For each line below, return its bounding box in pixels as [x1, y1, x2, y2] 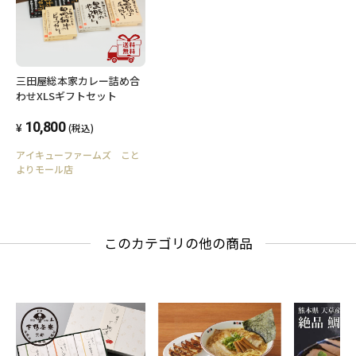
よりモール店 [16, 161, 73, 176]
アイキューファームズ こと [16, 147, 140, 161]
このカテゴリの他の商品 [103, 233, 253, 253]
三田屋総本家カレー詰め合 [16, 72, 140, 88]
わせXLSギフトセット [16, 87, 117, 103]
